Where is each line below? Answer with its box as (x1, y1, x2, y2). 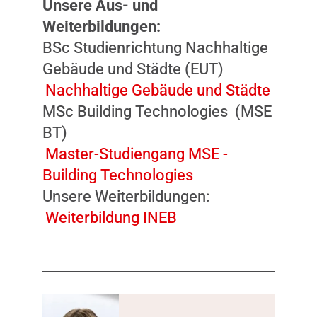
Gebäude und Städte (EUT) (42, 59, 224, 78)
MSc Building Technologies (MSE (42, 102, 272, 120)
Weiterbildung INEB (45, 208, 177, 226)
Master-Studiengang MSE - (45, 144, 228, 163)
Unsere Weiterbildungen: (42, 187, 210, 205)
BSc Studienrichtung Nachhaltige (42, 38, 268, 57)
